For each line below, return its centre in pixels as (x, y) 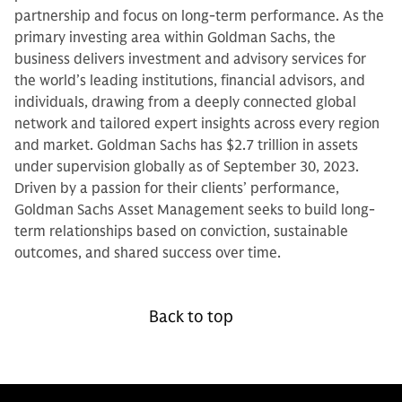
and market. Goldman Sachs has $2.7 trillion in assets (186, 145)
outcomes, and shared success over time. (148, 253)
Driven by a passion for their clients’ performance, (177, 188)
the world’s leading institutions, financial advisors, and (190, 81)
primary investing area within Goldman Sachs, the (175, 38)
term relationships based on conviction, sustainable (181, 232)
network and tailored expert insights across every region (197, 124)
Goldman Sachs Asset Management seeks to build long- (195, 210)
